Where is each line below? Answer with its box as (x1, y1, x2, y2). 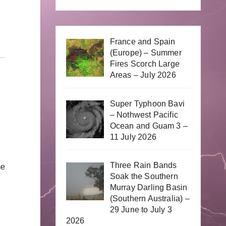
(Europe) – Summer (109, 48, 182, 57)
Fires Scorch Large (109, 59, 180, 68)
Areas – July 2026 (109, 70, 176, 79)
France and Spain (109, 37, 176, 46)
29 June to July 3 (109, 205, 172, 214)
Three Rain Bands (109, 161, 177, 170)
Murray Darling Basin (109, 183, 188, 192)
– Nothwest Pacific (109, 110, 179, 119)
